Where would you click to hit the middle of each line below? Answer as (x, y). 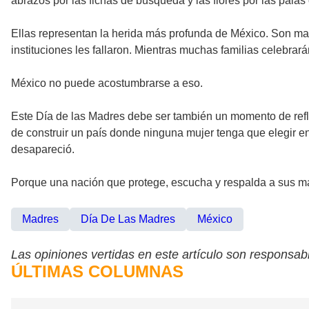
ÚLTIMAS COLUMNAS (97, 272)
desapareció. (43, 150)
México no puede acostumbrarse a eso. (107, 83)
